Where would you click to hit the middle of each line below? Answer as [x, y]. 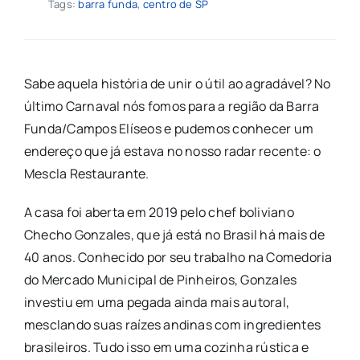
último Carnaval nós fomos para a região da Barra [172, 106]
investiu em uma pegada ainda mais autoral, [157, 302]
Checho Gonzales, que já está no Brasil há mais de [174, 234]
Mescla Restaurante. [88, 173]
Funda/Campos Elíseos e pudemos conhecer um [169, 128]
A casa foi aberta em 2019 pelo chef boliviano [159, 212]
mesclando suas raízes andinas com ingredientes [172, 324]
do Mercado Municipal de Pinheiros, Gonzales [160, 279]
